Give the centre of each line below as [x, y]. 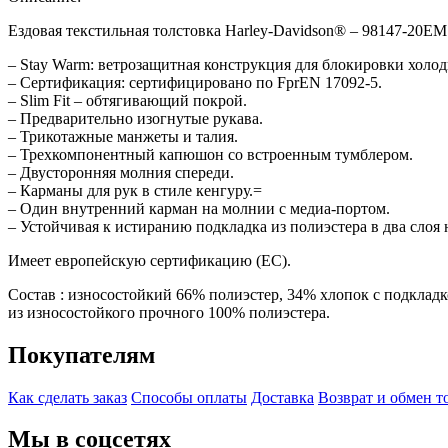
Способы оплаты [189, 397]
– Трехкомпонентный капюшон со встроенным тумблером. [210, 154]
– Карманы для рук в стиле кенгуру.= [135, 190]
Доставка [282, 397]
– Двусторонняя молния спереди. [121, 172]
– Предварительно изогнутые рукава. [135, 118]
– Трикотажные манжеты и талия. [123, 136]
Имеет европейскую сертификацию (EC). [149, 260]
